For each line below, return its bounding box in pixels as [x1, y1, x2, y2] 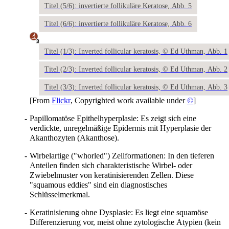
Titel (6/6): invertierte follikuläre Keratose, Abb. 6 [44, 19, 192, 28]
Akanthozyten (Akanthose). [30, 133, 119, 142]
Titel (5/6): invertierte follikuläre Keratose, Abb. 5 [44, 2, 192, 10]
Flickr [52, 96, 71, 105]
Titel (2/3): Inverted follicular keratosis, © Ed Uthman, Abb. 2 [44, 65, 227, 73]
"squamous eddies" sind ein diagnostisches [30, 180, 167, 189]
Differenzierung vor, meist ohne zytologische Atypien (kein [30, 217, 221, 226]
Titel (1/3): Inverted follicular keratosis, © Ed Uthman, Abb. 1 [44, 47, 227, 55]
